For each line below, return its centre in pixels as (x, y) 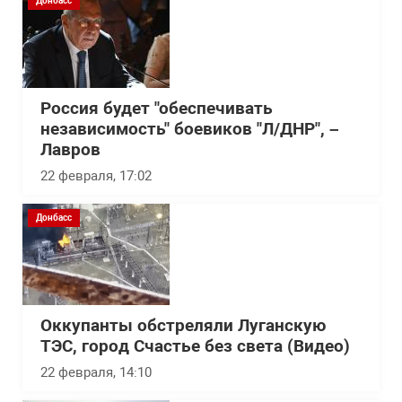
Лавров (70, 150)
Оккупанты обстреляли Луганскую (183, 326)
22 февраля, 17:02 (96, 176)
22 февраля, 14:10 (96, 372)
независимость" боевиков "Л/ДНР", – (190, 129)
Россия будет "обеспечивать (157, 109)
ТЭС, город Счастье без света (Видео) (195, 346)
